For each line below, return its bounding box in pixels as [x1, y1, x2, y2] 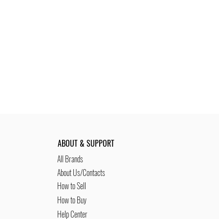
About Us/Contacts [57, 167, 105, 178]
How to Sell [57, 180, 86, 192]
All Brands [57, 153, 83, 165]
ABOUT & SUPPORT [57, 137, 114, 149]
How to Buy [57, 194, 87, 206]
